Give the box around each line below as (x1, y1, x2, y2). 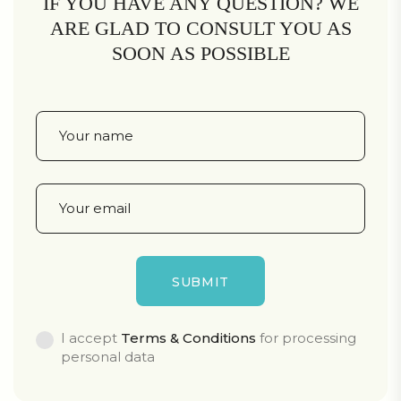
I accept (61, 328, 121, 346)
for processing (256, 328, 356, 346)
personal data (61, 347, 155, 365)
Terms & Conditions (121, 328, 256, 346)
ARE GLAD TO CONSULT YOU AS (49, 16, 352, 39)
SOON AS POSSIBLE (111, 41, 290, 64)
